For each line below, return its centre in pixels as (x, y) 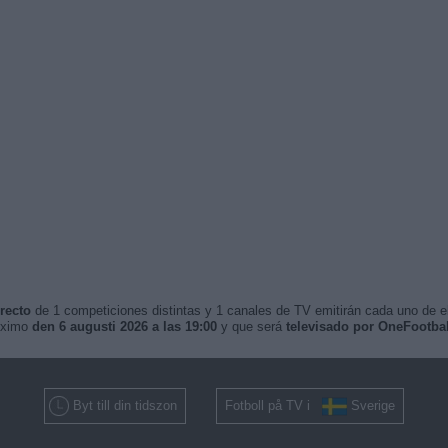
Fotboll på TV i (273, 405)
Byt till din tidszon (125, 405)
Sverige (373, 405)
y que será (251, 326)
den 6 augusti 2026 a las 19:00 (124, 326)
